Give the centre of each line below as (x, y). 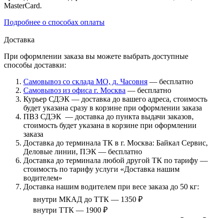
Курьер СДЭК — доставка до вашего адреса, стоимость (115, 99)
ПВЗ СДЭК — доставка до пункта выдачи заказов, (109, 117)
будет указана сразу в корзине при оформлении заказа (113, 108)
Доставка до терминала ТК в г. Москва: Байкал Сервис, (116, 143)
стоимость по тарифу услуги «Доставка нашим (101, 169)
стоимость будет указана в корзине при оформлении (110, 126)
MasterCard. (23, 6)
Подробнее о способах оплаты (54, 22)
